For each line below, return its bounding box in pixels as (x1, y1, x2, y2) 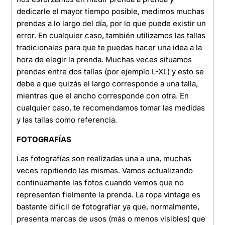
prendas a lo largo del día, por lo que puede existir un (17, 19, 206, 29)
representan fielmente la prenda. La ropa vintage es (17, 190, 201, 200)
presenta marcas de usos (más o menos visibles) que (17, 214, 206, 224)
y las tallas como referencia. (17, 115, 118, 125)
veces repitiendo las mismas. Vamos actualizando (17, 166, 193, 176)
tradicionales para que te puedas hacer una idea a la (17, 43, 202, 53)
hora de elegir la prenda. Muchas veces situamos (17, 55, 192, 65)
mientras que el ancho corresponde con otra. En (17, 91, 189, 101)
